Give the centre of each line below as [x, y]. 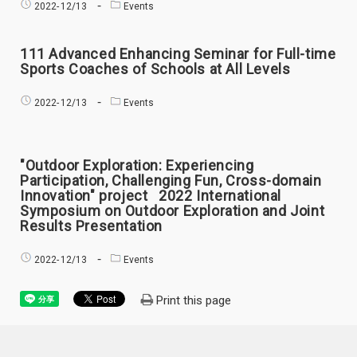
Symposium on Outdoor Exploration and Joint [173, 211]
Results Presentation [92, 226]
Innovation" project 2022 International [151, 196]
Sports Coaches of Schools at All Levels [155, 69]
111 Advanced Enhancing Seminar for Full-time [178, 53]
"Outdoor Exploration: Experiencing [137, 165]
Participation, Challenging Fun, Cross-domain [171, 180]
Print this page [194, 300]
